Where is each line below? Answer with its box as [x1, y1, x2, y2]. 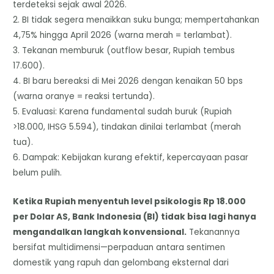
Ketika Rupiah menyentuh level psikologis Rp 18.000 [13, 196, 246, 208]
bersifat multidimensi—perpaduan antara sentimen [13, 242, 226, 254]
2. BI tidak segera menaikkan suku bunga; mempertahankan [13, 14, 260, 26]
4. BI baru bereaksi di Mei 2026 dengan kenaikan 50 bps [13, 75, 243, 87]
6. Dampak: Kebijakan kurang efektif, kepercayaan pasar [13, 152, 249, 164]
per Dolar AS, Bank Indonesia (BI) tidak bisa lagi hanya [13, 211, 257, 223]
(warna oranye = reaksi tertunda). [13, 91, 155, 103]
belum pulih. [13, 167, 62, 179]
